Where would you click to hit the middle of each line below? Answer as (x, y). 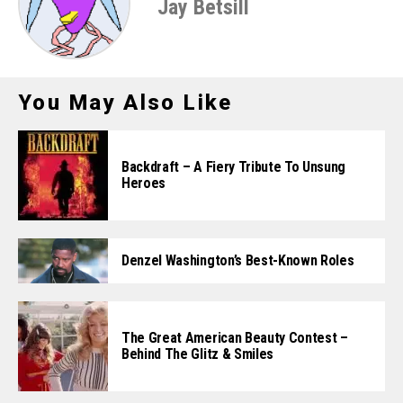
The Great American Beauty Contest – (235, 338)
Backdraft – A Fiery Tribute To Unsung (234, 166)
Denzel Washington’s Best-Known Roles (238, 260)
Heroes (144, 183)
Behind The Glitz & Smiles (197, 354)
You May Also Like (125, 102)
